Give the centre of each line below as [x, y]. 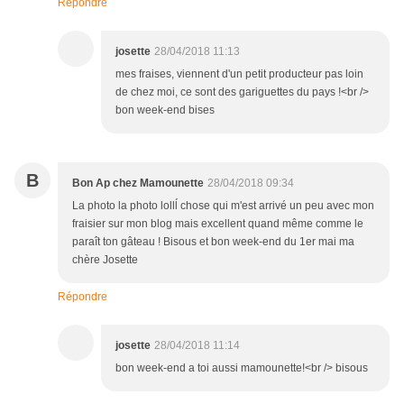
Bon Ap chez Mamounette [138, 183]
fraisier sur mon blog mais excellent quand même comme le [218, 223]
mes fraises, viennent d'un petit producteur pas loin [239, 73]
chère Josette [105, 259]
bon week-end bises [165, 110]
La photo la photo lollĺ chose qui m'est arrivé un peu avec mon [223, 205]
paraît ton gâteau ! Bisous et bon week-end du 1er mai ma [213, 241]
